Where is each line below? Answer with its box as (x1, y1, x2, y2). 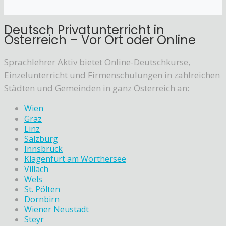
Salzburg (24, 133, 58, 144)
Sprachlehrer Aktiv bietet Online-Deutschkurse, (4, 55, 190, 68)
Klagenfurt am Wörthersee (24, 153, 126, 164)
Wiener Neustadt (24, 203, 89, 215)
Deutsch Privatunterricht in (4, 21, 164, 38)
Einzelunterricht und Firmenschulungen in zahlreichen (4, 69, 220, 81)
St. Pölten (24, 183, 60, 195)
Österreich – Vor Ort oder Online (4, 31, 196, 48)
